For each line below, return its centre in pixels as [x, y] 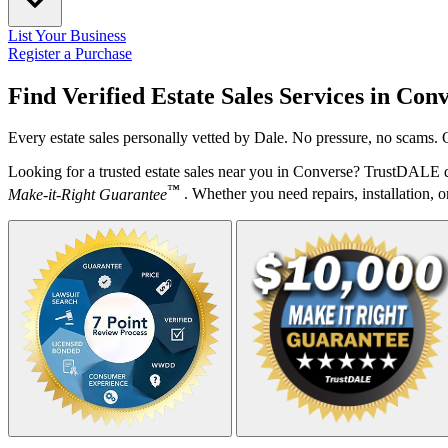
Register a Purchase [70, 53]
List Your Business [67, 35]
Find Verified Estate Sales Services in [202, 95]
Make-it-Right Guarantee [87, 194]
